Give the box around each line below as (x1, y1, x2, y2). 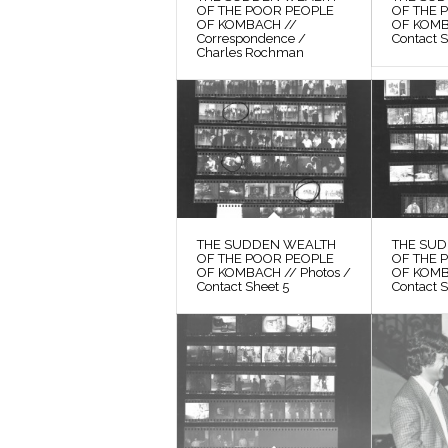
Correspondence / (197, 31, 306, 47)
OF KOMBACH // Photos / (197, 265, 351, 281)
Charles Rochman (197, 45, 304, 61)
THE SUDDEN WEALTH (197, 237, 336, 253)
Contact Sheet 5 (197, 279, 289, 295)
